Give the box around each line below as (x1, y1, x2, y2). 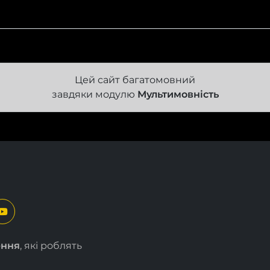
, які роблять (20, 239, 82, 251)
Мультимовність (137, 88, 219, 100)
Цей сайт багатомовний (75, 74, 195, 86)
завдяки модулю (51, 88, 137, 100)
